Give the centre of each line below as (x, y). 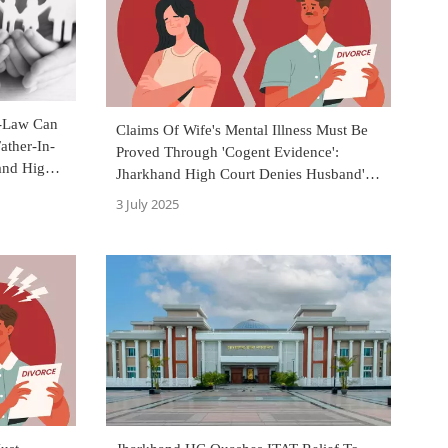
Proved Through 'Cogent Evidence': (227, 152)
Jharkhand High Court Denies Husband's (243, 174)
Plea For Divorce (168, 196)
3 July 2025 (147, 204)
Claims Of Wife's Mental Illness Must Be (242, 130)
